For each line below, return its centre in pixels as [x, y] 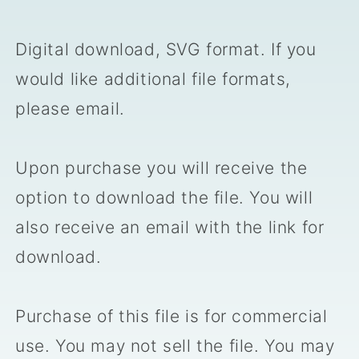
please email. [70, 109]
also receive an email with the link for [170, 228]
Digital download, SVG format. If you [166, 50]
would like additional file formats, [153, 79]
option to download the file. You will [164, 198]
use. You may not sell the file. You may [175, 346]
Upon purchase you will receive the [161, 168]
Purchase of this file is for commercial [171, 317]
